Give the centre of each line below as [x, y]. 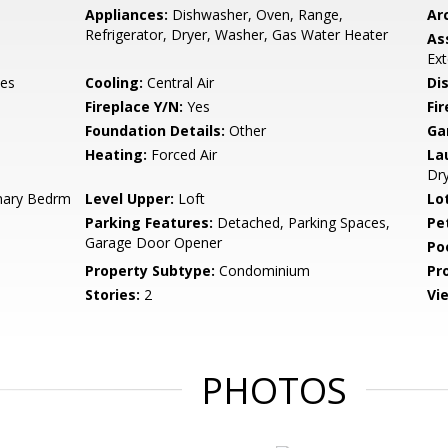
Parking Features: [149, 222]
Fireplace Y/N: [134, 106]
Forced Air [182, 154]
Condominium [263, 270]
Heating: [116, 154]
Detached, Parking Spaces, [302, 222]
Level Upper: [130, 198]
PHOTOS [274, 390]
